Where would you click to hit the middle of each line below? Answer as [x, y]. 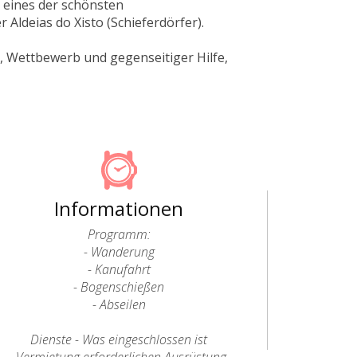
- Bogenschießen [119, 287]
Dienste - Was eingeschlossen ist [119, 339]
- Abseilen [119, 304]
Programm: [119, 234]
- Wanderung [119, 252]
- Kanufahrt [119, 269]
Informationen [119, 208]
